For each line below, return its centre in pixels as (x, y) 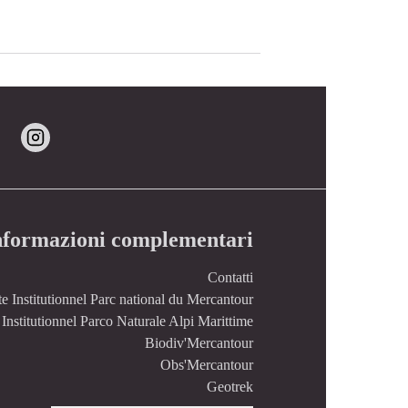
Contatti (230, 277)
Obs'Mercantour (206, 365)
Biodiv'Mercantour (199, 343)
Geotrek (229, 387)
